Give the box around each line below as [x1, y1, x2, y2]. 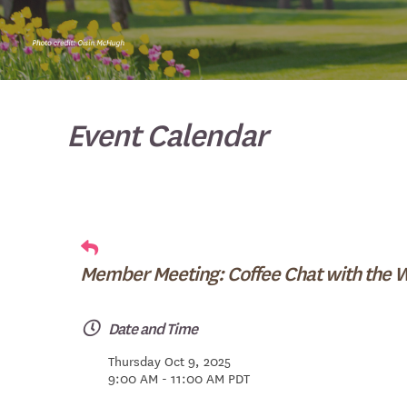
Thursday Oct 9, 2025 [108, 351, 231, 372]
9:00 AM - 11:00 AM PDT [108, 368, 250, 389]
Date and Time [108, 316, 197, 340]
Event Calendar [66, 112, 267, 156]
